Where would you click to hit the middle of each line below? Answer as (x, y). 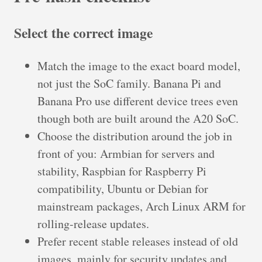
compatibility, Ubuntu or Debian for (123, 188)
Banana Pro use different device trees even (138, 101)
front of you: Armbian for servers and (126, 153)
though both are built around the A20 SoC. (138, 118)
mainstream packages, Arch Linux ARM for (142, 206)
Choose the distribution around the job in (135, 136)
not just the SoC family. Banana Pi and (129, 83)
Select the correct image (83, 33)
